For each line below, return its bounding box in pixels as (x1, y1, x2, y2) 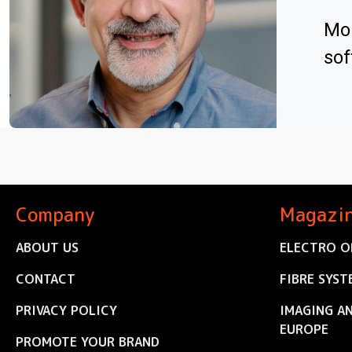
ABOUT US (16, 239, 79, 257)
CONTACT (16, 270, 75, 288)
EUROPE (280, 321, 328, 339)
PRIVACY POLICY (16, 302, 117, 320)
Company (16, 201, 94, 229)
